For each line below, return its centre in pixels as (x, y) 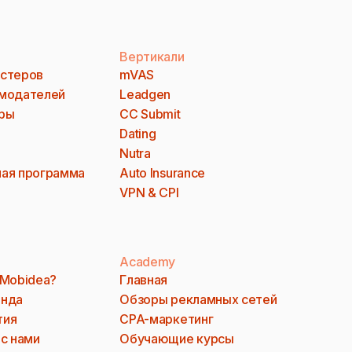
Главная (144, 280)
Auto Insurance (162, 173)
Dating (138, 134)
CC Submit (150, 114)
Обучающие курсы (177, 339)
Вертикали (152, 57)
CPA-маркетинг (167, 319)
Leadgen (145, 94)
